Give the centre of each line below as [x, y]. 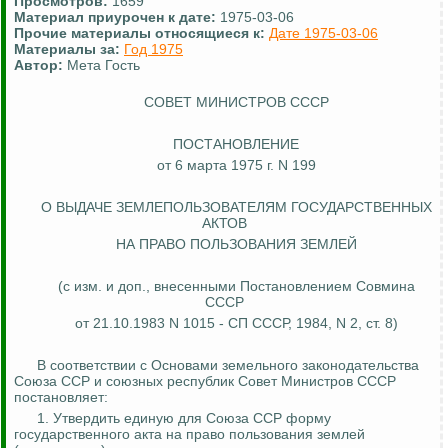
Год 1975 [153, 49]
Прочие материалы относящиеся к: [141, 33]
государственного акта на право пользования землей [189, 434]
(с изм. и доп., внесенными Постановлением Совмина [236, 286]
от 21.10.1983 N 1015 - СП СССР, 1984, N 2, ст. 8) [236, 323]
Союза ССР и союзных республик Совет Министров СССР [205, 381]
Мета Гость [103, 65]
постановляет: [61, 397]
